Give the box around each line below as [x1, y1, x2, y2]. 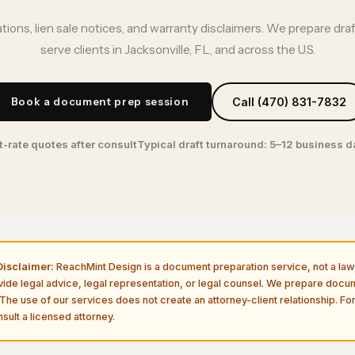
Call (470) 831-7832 [231, 95, 346, 109]
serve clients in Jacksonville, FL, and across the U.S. [40, 42, 315, 58]
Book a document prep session [10, 95, 189, 109]
